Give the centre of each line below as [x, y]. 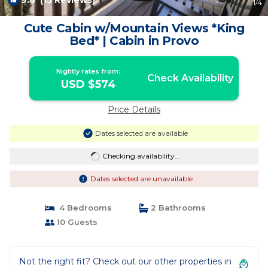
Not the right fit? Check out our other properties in [125, 261]
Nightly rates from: [89, 71]
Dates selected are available [141, 133]
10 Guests [76, 222]
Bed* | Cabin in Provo [134, 41]
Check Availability [190, 78]
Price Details [134, 109]
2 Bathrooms [177, 208]
